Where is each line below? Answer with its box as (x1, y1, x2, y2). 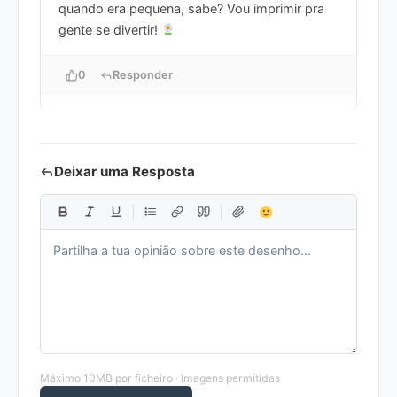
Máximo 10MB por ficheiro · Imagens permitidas (40, 371, 280, 385)
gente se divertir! (58, 22, 161, 38)
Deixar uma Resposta (54, 163, 195, 181)
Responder (113, 68, 173, 82)
